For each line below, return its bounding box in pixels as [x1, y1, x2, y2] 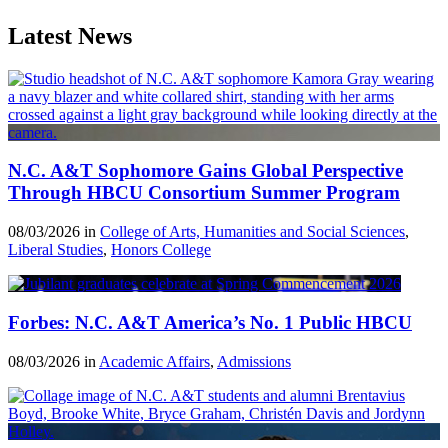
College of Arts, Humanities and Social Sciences [100, 223, 405, 241]
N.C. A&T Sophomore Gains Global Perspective [8, 160, 403, 182]
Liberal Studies [8, 241, 103, 259]
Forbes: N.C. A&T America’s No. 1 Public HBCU [8, 311, 412, 333]
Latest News [8, 22, 132, 49]
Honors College [111, 241, 211, 259]
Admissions [217, 352, 291, 370]
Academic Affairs [99, 352, 210, 370]
